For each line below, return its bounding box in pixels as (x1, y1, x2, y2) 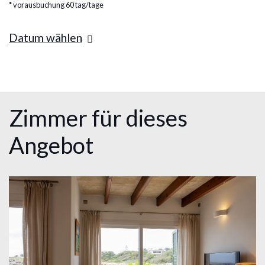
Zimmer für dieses (9, 104, 188, 131)
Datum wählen (9, 31, 82, 44)
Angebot (9, 131, 93, 159)
